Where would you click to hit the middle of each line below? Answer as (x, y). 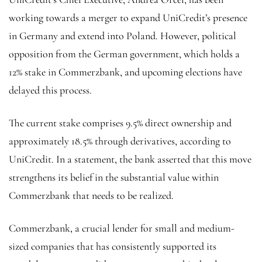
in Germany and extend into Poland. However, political (123, 35)
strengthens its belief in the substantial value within (114, 177)
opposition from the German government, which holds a (124, 54)
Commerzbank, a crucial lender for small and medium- (122, 228)
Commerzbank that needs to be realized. (91, 195)
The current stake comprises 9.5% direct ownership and (120, 123)
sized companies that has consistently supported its (113, 246)
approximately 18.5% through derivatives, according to (120, 141)
